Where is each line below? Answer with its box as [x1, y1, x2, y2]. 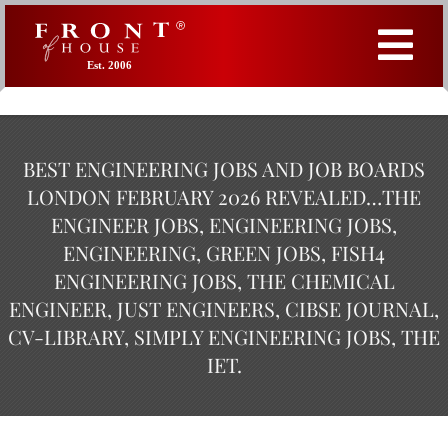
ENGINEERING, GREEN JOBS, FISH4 [63, 239, 385, 266]
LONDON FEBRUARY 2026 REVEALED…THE [27, 183, 421, 210]
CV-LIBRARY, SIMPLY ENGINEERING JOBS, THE [8, 323, 440, 350]
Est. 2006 [87, 59, 132, 72]
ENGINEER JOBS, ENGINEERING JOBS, [51, 211, 397, 238]
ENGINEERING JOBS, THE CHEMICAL [53, 267, 395, 294]
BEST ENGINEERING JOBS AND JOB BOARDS [23, 155, 425, 182]
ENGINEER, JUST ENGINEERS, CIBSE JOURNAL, [9, 295, 439, 322]
